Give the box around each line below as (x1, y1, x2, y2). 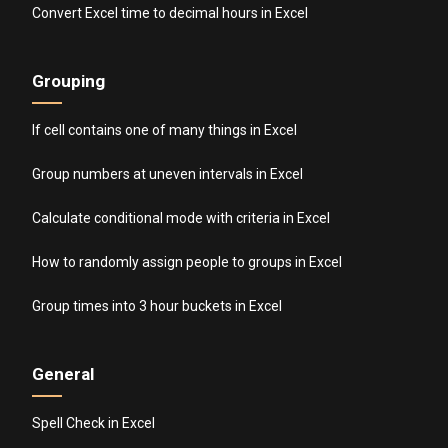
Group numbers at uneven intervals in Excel (32, 165, 304, 182)
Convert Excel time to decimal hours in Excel (32, 4, 309, 21)
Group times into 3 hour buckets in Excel (32, 297, 283, 314)
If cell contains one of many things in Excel (32, 121, 298, 138)
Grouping (32, 70, 106, 91)
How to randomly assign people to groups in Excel (32, 253, 343, 270)
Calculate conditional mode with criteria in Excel (32, 209, 331, 226)
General (32, 363, 95, 384)
